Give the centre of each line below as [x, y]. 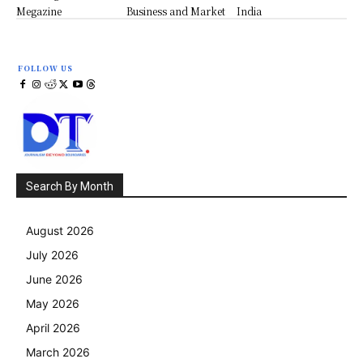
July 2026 [52, 254]
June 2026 [54, 279]
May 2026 [53, 303]
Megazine [39, 11]
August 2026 [60, 230]
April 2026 [53, 327]
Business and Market [175, 11]
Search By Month [70, 186]
